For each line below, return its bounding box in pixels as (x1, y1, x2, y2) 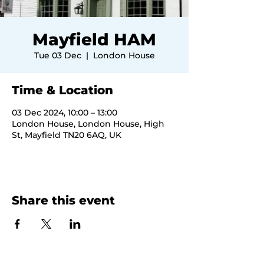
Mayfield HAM (32, 29, 156, 49)
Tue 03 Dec (34, 50, 81, 61)
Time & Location (12, 83, 113, 97)
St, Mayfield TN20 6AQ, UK (12, 130, 121, 140)
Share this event (12, 193, 115, 207)
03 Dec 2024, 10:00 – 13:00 (12, 107, 117, 118)
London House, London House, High (12, 118, 164, 129)
